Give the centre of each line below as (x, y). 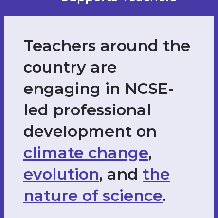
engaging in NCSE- (99, 88)
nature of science (93, 195)
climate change (86, 153)
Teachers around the (107, 45)
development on (90, 131)
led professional (87, 110)
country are (70, 67)
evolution (61, 174)
